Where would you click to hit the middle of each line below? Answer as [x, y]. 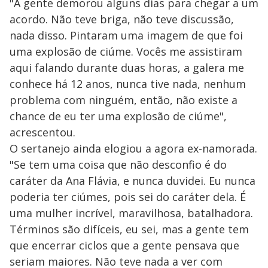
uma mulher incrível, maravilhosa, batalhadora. [131, 213]
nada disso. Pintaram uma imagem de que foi [126, 35]
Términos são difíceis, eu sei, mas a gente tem [129, 229]
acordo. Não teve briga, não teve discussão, [122, 19]
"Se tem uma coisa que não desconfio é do [118, 164]
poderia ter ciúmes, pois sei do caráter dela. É [128, 197]
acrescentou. [42, 132]
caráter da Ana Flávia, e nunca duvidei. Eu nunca [133, 180]
